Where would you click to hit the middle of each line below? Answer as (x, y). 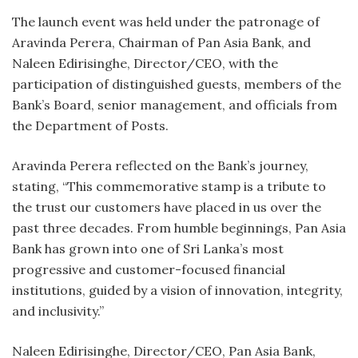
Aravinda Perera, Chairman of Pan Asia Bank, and (161, 42)
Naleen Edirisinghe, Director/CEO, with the (145, 63)
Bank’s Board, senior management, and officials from (175, 104)
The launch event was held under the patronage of (166, 21)
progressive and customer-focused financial (149, 269)
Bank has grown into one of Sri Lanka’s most (148, 248)
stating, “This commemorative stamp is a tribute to (169, 186)
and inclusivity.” (60, 310)
